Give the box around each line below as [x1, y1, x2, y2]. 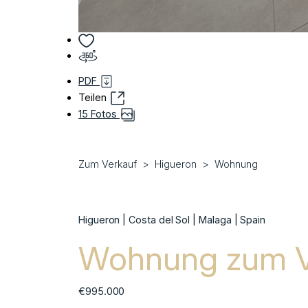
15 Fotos [78, 107, 120, 120]
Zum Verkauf [78, 157, 137, 170]
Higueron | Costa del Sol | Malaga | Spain [78, 213, 266, 225]
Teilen [78, 91, 109, 103]
